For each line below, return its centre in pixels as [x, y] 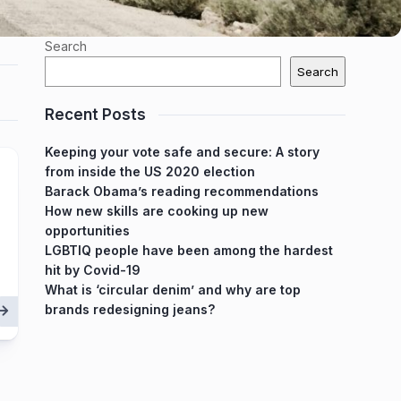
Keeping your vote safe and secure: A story [182, 152]
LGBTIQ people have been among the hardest [189, 251]
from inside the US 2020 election [150, 172]
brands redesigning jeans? [130, 310]
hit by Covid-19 [93, 270]
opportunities [87, 231]
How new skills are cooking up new [157, 211]
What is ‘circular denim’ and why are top [173, 290]
